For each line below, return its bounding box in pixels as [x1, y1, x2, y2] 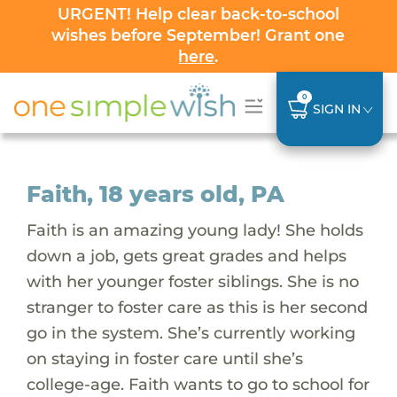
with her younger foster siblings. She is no [26, 270, 359, 292]
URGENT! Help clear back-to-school [57, 4, 339, 23]
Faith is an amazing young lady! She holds [26, 219, 363, 240]
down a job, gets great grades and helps [26, 245, 346, 266]
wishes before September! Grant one [51, 26, 346, 44]
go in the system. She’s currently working [26, 322, 355, 343]
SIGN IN [312, 100, 361, 117]
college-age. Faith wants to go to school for [26, 373, 370, 394]
